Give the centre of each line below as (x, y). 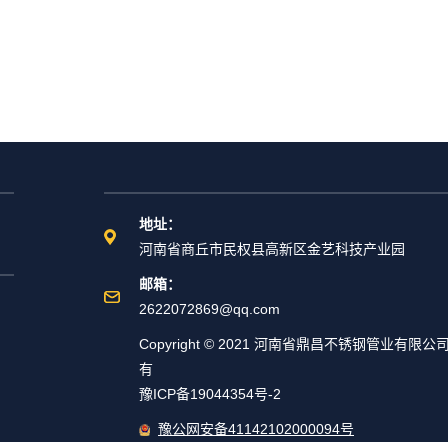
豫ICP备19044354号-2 (210, 394)
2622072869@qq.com (209, 309)
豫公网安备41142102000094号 (256, 429)
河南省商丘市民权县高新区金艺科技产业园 (272, 249)
